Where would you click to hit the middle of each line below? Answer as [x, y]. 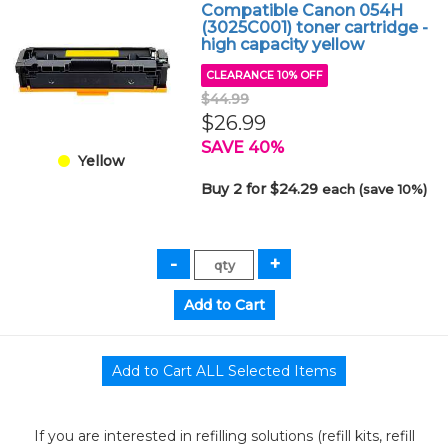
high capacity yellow [283, 44]
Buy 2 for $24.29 [262, 189]
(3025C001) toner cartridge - [315, 27]
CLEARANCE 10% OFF [265, 75]
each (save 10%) [375, 189]
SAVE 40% [243, 147]
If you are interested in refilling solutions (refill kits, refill [224, 436]
